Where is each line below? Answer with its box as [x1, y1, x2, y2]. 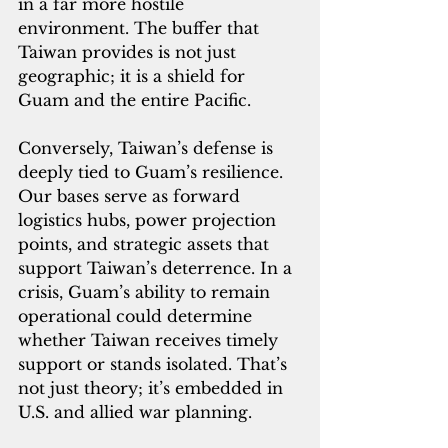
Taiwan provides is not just [18, 42, 241, 63]
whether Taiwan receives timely [18, 330, 283, 351]
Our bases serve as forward [18, 186, 245, 207]
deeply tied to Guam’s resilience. [18, 162, 288, 183]
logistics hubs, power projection [18, 210, 281, 231]
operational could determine [18, 306, 257, 327]
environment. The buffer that [18, 18, 264, 39]
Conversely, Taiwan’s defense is [18, 138, 278, 159]
